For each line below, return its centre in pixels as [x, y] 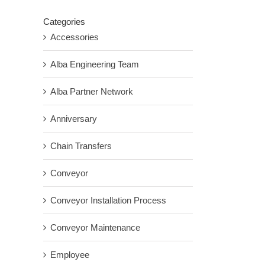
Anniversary [74, 119]
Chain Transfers [81, 146]
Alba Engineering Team [95, 64]
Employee [70, 255]
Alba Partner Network [92, 91]
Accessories [75, 37]
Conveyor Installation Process [108, 200]
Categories [64, 21]
